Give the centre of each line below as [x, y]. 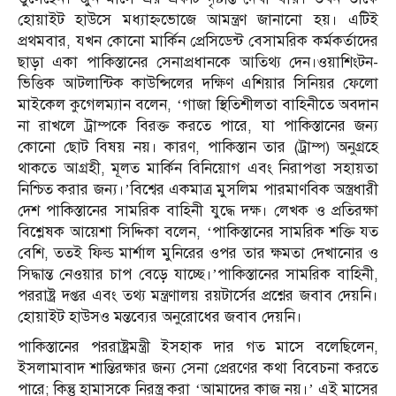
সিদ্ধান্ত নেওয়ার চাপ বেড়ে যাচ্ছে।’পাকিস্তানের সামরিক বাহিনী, [198, 275]
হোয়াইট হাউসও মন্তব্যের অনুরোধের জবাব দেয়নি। [160, 317]
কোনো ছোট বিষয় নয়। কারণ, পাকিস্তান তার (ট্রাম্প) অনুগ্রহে [198, 148]
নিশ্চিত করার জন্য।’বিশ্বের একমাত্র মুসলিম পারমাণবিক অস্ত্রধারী [198, 190]
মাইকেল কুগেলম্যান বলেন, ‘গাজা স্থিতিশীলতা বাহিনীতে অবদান [198, 105]
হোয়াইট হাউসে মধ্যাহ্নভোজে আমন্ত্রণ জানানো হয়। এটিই [198, 20]
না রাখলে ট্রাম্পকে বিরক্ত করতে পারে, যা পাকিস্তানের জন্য [198, 126]
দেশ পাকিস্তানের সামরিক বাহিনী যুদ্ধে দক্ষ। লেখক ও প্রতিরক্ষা [198, 211]
